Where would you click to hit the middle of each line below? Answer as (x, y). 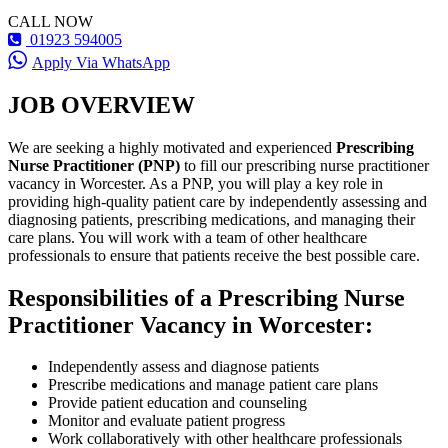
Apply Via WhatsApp (101, 62)
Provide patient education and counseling (177, 403)
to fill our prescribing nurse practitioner (304, 165)
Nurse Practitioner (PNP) (94, 165)
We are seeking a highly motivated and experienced (172, 147)
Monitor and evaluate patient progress (166, 421)
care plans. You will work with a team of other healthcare (187, 237)
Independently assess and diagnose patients (183, 367)
